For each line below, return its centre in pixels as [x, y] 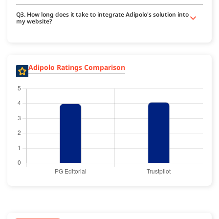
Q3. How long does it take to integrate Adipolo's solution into [102, 15]
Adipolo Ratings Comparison [77, 67]
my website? [34, 22]
